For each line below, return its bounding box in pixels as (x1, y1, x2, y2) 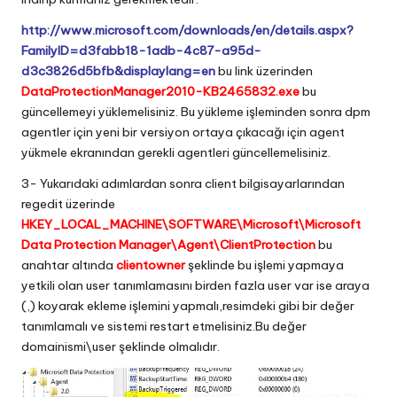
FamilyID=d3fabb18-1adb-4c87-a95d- (21, 42, 261, 58)
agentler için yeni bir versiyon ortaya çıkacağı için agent (21, 123, 345, 140)
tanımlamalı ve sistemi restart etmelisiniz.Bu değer (21, 317, 307, 334)
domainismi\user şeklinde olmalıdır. (21, 338, 220, 354)
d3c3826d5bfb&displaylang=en (21, 62, 215, 79)
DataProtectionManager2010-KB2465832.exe (21, 82, 300, 99)
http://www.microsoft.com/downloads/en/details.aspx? (21, 21, 354, 38)
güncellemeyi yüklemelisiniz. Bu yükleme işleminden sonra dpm (21, 103, 370, 120)
